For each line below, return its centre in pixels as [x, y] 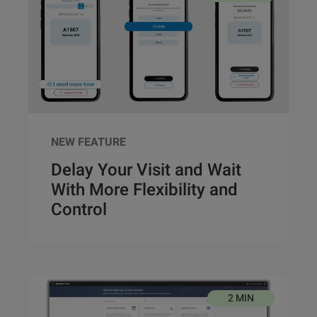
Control [79, 210]
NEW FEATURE [88, 142]
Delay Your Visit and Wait [146, 170]
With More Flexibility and [144, 190]
